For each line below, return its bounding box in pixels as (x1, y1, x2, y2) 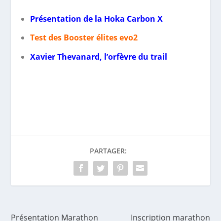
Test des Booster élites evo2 (30, 32, 138, 43)
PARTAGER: (89, 146, 127, 156)
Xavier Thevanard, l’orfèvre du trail (30, 51, 167, 62)
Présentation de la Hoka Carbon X (30, 13, 163, 25)
